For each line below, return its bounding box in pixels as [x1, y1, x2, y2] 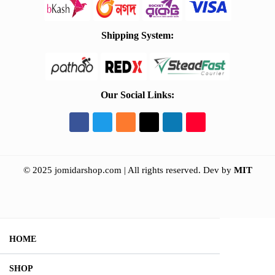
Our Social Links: [101, 89, 174, 100]
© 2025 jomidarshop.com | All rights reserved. [23, 165, 203, 175]
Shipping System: [101, 29, 174, 41]
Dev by [203, 165, 234, 175]
